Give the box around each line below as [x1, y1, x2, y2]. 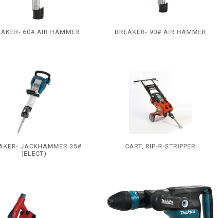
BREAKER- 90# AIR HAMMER [114, 28, 206, 36]
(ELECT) [21, 150, 47, 157]
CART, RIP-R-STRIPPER [125, 143, 196, 150]
